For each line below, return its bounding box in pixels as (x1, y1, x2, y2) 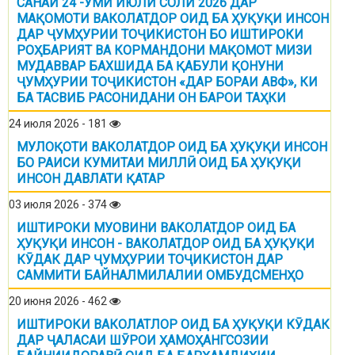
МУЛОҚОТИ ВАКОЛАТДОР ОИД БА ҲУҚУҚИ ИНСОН (17, 139, 327, 155)
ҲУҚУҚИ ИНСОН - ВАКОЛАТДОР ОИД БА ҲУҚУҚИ (17, 236, 315, 252)
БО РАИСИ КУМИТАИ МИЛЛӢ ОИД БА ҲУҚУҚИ (17, 155, 301, 171)
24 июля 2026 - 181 (9, 117, 109, 131)
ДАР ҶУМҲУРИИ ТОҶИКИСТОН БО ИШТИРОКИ (17, 27, 303, 43)
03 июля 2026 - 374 (9, 198, 109, 212)
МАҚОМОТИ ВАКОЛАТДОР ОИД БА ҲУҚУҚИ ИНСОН (17, 11, 329, 27)
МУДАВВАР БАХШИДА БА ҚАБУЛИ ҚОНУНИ (17, 59, 284, 74)
